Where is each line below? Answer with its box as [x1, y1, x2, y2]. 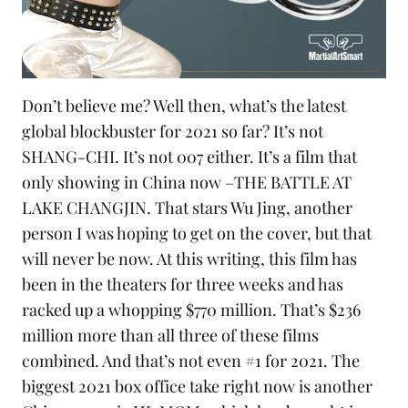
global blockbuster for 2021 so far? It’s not [22, 120, 323, 143]
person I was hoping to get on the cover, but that [22, 222, 372, 245]
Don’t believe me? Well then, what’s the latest [22, 95, 346, 117]
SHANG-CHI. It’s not [22, 146, 177, 168]
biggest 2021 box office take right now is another [22, 375, 372, 398]
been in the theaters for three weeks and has [22, 273, 343, 296]
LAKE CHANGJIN [22, 197, 147, 219]
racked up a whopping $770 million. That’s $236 [22, 299, 361, 321]
